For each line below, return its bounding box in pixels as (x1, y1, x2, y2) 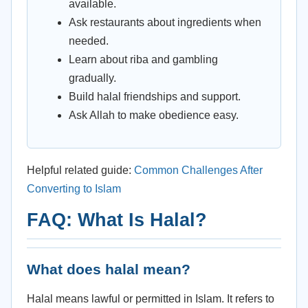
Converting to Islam (27, 183, 121, 195)
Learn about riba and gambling (69, 54, 218, 65)
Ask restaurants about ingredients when (69, 16, 261, 28)
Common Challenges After (134, 164, 263, 176)
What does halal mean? (27, 261, 190, 277)
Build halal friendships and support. (69, 91, 241, 102)
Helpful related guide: (27, 164, 134, 176)
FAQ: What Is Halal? (27, 210, 207, 230)
